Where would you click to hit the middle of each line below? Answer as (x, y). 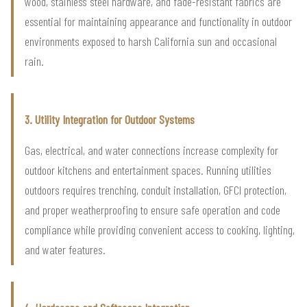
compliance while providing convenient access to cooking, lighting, (160, 229)
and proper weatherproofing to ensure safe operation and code (152, 209)
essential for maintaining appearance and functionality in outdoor (158, 21)
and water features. (65, 249)
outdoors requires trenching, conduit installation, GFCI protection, (156, 189)
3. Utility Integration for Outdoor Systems (110, 119)
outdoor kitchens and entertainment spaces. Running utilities (148, 170)
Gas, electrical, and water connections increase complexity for (151, 150)
